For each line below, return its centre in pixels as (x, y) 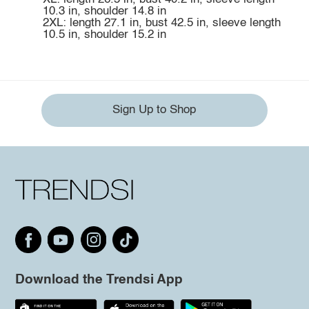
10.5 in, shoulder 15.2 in (104, 34)
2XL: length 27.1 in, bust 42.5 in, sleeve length (161, 23)
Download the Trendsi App (99, 280)
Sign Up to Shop (154, 110)
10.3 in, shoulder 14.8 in (104, 11)
